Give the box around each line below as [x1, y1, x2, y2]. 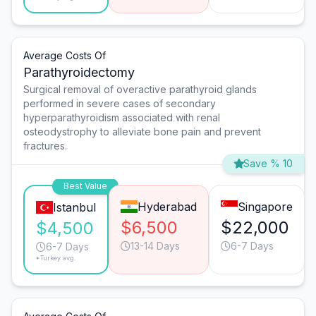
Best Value [63, 181, 107, 192]
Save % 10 [243, 157, 293, 170]
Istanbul [52, 200, 96, 215]
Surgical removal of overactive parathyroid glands [23, 83, 257, 96]
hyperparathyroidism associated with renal [23, 111, 220, 124]
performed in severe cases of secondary [23, 97, 216, 110]
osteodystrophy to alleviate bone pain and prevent [23, 126, 261, 138]
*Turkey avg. [36, 254, 76, 262]
